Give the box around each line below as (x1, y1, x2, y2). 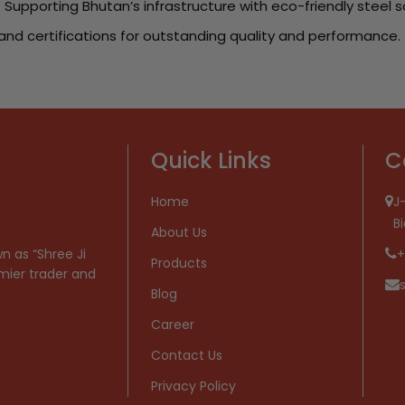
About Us (151, 223, 207, 241)
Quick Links (151, 146, 271, 175)
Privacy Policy (151, 377, 236, 395)
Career (151, 316, 194, 334)
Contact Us (151, 346, 222, 364)
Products (151, 254, 207, 272)
